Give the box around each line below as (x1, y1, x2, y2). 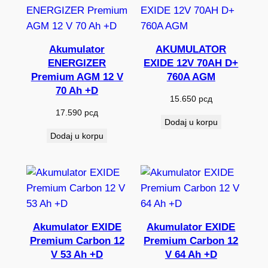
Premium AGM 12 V (31, 71, 123, 83)
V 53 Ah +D (51, 249, 103, 261)
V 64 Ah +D (165, 249, 217, 261)
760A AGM (166, 71, 215, 83)
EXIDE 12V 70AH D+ (144, 57, 239, 69)
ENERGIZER (48, 57, 106, 69)
